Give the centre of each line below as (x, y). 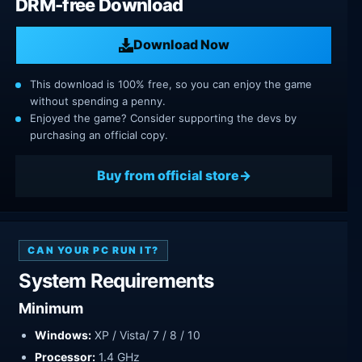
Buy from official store (168, 176)
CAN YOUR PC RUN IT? (94, 250)
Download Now (181, 45)
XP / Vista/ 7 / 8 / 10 (146, 335)
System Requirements (116, 281)
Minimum (51, 309)
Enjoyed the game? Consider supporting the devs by (163, 118)
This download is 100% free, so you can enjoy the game (171, 84)
